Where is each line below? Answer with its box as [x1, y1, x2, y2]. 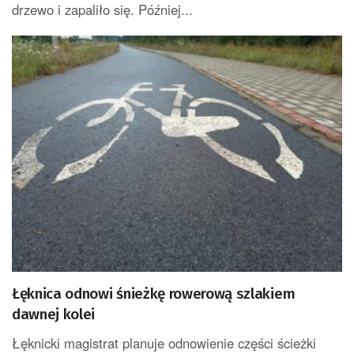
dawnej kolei [12, 304, 96, 323]
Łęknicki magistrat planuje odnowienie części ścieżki [12, 333, 316, 352]
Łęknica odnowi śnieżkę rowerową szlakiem [12, 284, 296, 303]
